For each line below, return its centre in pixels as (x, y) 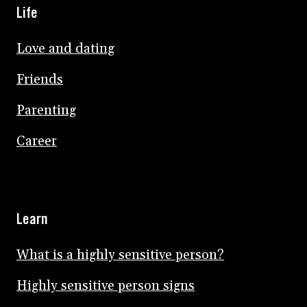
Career (37, 142)
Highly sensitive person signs (106, 286)
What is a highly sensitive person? (120, 255)
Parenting (46, 111)
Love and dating (65, 49)
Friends (40, 80)
